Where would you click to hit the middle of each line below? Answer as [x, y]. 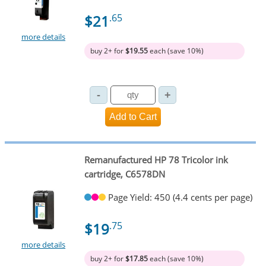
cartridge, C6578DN [124, 174]
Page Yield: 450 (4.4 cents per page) [180, 197]
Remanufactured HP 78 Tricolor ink [156, 160]
